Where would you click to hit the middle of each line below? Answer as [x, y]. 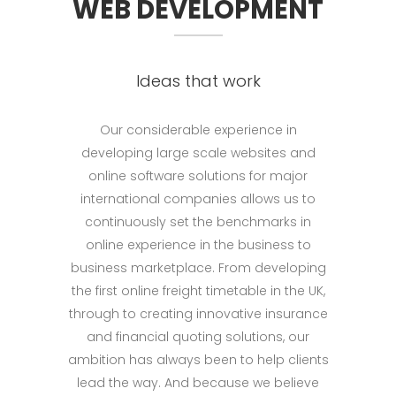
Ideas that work [198, 80]
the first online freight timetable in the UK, [198, 290]
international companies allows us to [198, 198]
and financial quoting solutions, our [198, 336]
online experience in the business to [198, 244]
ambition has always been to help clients [198, 359]
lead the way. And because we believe [198, 382]
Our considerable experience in [198, 129]
